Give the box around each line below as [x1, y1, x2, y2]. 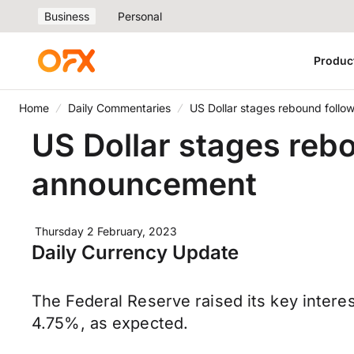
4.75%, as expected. [32, 314, 189, 333]
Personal [118, 9, 162, 23]
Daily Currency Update [32, 241, 239, 264]
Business [44, 9, 89, 23]
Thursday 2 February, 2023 [35, 224, 177, 238]
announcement [32, 165, 257, 202]
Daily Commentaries [68, 101, 171, 115]
